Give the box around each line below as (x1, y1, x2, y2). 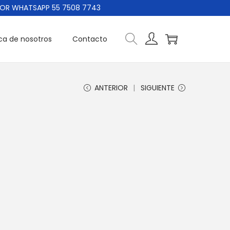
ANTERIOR (94, 83, 128, 93)
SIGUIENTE (141, 83, 175, 93)
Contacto (72, 34, 107, 44)
